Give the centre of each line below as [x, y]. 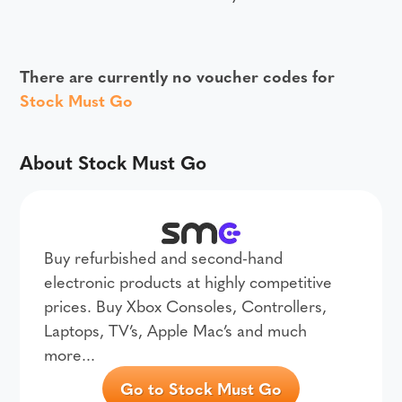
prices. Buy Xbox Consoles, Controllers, [186, 305]
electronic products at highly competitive [188, 281]
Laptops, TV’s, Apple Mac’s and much [176, 329]
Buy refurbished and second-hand [164, 257]
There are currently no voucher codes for [178, 76]
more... [70, 354]
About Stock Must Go [114, 162]
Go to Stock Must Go [201, 388]
